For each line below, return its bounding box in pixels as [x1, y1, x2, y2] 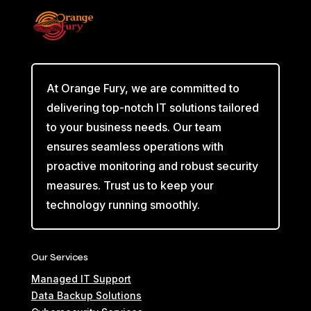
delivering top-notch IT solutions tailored [46, 100, 259, 115]
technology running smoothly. [46, 197, 200, 212]
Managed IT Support [31, 272, 131, 285]
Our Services [31, 251, 88, 263]
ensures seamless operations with [46, 139, 224, 153]
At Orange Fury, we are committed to [46, 81, 239, 95]
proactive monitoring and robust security [46, 158, 258, 173]
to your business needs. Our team [46, 119, 221, 134]
